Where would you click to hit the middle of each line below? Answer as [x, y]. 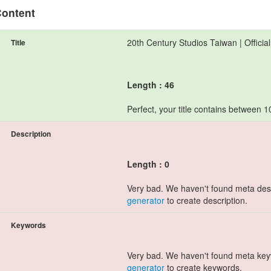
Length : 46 [151, 85]
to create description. [206, 200]
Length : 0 [148, 164]
